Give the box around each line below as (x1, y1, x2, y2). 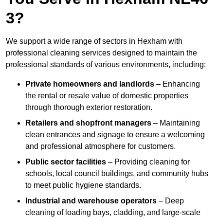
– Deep (157, 197, 184, 205)
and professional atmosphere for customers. (25, 142, 176, 151)
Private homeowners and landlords (25, 80, 154, 89)
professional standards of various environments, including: (6, 60, 206, 69)
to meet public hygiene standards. (25, 181, 141, 190)
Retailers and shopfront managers (25, 119, 151, 127)
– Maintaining (151, 119, 200, 127)
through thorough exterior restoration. (25, 103, 152, 112)
